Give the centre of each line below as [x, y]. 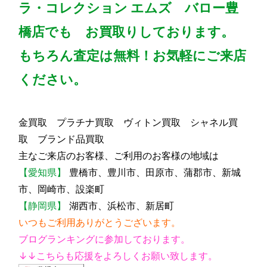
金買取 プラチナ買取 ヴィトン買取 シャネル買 [128, 122]
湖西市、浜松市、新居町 [120, 206]
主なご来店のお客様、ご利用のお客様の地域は [119, 156]
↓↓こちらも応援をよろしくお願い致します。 [118, 256]
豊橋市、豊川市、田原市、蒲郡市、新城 [154, 173]
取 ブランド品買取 [62, 139]
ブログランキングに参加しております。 [105, 239]
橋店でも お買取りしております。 [127, 32]
